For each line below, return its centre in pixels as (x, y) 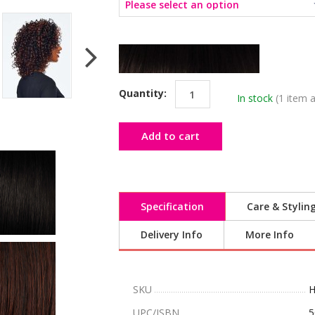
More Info (270, 234)
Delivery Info (172, 234)
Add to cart (171, 136)
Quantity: (144, 93)
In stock (255, 98)
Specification (172, 206)
